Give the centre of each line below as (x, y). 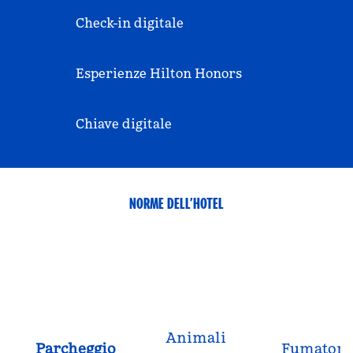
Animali (195, 338)
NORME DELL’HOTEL (176, 203)
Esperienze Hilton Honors (159, 73)
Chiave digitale (124, 124)
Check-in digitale (130, 23)
